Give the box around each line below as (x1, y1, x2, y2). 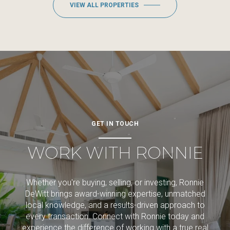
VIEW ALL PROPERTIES (70, 2, 139, 9)
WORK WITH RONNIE (27, 143, 203, 163)
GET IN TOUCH (91, 120, 139, 128)
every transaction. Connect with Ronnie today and (26, 211, 204, 221)
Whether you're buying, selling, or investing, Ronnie (26, 177, 204, 187)
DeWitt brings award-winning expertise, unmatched (25, 188, 205, 199)
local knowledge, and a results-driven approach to (25, 200, 205, 210)
